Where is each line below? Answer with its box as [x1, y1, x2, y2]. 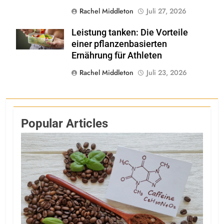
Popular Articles [21, 116, 108, 131]
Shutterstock [21, 29, 58, 37]
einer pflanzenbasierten [71, 39, 167, 49]
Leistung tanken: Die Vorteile [71, 27, 188, 38]
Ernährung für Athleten [71, 50, 162, 61]
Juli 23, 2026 [146, 67, 187, 78]
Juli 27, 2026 [146, 6, 186, 16]
